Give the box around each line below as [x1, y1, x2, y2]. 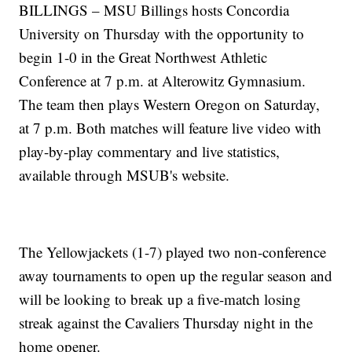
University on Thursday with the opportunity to [19, 24, 305, 44]
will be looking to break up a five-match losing [19, 289, 302, 310]
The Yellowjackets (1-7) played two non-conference [19, 242, 327, 262]
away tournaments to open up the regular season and [19, 266, 333, 286]
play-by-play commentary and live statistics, [19, 141, 280, 162]
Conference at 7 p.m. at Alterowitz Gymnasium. [19, 71, 306, 91]
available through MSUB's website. [19, 165, 230, 185]
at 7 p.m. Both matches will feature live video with [19, 118, 322, 138]
